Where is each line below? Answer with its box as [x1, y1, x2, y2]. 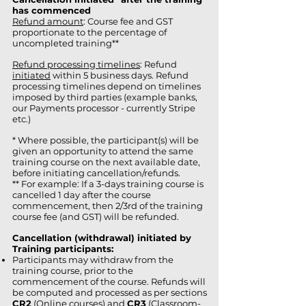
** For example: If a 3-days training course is [12, 178, 204, 189]
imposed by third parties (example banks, [12, 92, 197, 102]
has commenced [12, 5, 91, 16]
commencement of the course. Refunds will [12, 276, 206, 287]
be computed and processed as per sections [12, 287, 207, 298]
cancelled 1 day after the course [12, 189, 151, 200]
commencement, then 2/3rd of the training [12, 200, 203, 211]
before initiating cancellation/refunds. [12, 167, 180, 178]
